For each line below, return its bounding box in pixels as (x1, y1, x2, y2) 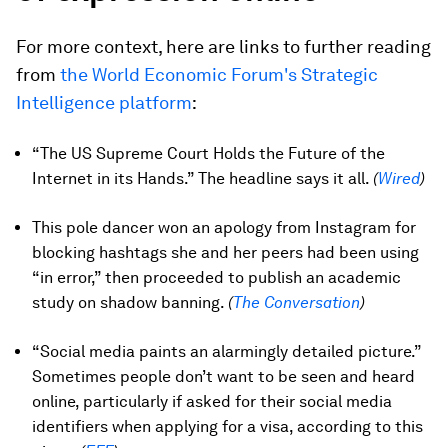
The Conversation (233, 293, 360, 313)
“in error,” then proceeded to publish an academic (32, 268, 401, 288)
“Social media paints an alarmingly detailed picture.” (32, 342, 421, 362)
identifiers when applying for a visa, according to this (32, 417, 423, 437)
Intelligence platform (16, 92, 192, 114)
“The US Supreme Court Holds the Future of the (32, 144, 385, 164)
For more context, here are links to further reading (16, 36, 431, 58)
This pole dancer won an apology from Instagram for (32, 218, 416, 238)
